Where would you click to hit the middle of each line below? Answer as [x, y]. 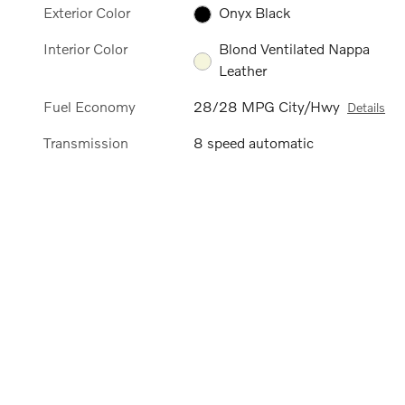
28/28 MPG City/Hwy [267, 107]
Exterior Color [87, 12]
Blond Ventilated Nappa [295, 48]
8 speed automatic [254, 143]
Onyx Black [255, 12]
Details [367, 108]
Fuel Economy [89, 107]
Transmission [86, 143]
